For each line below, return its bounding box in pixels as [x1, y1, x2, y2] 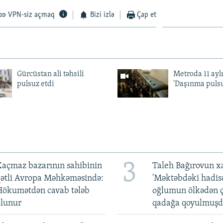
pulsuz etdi [16, 80, 54, 88]
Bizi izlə [90, 10, 114, 19]
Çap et [137, 10, 157, 19]
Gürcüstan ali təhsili [16, 70, 84, 78]
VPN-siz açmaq [8, 10, 55, 19]
